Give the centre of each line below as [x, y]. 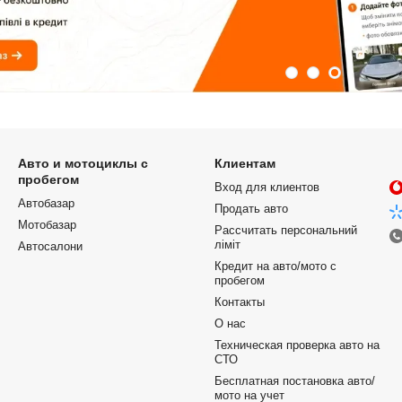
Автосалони [50, 247]
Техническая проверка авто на [297, 345]
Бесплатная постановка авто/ [295, 381]
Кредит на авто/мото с [275, 267]
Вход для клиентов [267, 188]
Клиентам [245, 164]
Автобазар [46, 204]
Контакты [240, 302]
